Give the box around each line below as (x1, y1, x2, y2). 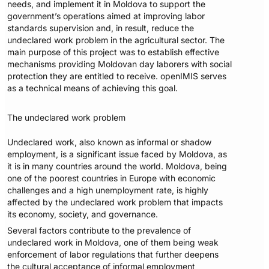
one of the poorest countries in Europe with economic (7, 172, 216, 183)
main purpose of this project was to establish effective (7, 46, 220, 57)
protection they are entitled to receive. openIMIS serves (7, 70, 227, 81)
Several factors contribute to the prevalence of (7, 225, 192, 235)
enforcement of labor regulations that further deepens (7, 249, 219, 259)
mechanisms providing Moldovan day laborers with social (7, 58, 232, 69)
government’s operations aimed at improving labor (7, 10, 205, 21)
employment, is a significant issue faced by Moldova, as (7, 148, 228, 159)
